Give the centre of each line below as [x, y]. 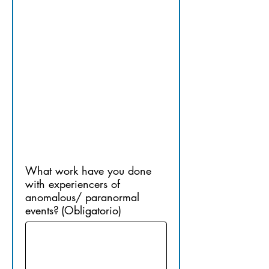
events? [42, 210]
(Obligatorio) [91, 210]
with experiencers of [73, 184]
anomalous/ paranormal [82, 197]
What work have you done [88, 171]
